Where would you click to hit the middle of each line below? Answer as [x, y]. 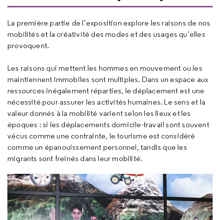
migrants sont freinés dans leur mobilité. [75, 158]
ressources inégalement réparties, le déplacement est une [106, 91]
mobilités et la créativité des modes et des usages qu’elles [106, 34]
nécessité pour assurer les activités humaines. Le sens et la [107, 102]
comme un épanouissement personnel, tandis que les [97, 147]
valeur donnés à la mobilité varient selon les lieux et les [99, 113]
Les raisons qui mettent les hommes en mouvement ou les [105, 68]
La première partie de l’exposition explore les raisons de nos [109, 23]
